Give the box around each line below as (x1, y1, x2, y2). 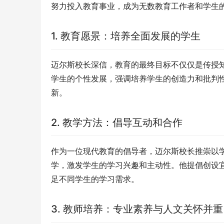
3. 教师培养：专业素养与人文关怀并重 (51, 203, 223, 215)
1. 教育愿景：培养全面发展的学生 (51, 30, 200, 42)
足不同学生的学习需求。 (51, 174, 139, 184)
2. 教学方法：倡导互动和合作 (51, 116, 182, 129)
